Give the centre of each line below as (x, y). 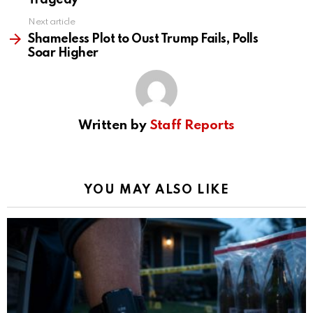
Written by (114, 126)
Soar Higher (63, 53)
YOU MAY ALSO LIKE (156, 190)
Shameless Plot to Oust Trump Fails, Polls (143, 39)
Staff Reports (192, 126)
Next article (52, 22)
